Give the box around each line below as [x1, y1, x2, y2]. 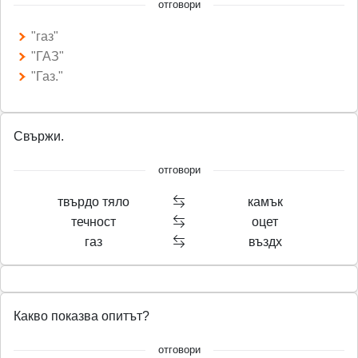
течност [70, 214, 116, 229]
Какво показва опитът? [14, 308, 149, 323]
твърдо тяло [57, 194, 129, 209]
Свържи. [14, 129, 64, 143]
